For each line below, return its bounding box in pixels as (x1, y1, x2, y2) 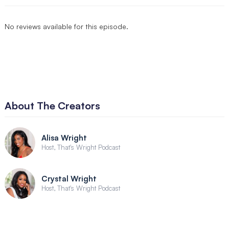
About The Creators (4, 99, 100, 112)
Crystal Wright (41, 174, 97, 184)
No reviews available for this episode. (4, 21, 128, 31)
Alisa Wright (41, 133, 87, 143)
